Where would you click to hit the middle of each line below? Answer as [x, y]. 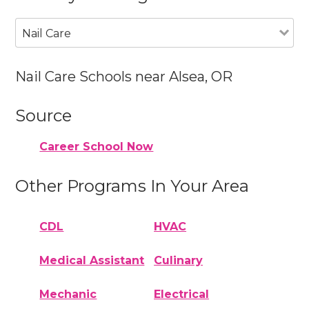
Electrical [182, 295]
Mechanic [68, 295]
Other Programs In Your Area [132, 186]
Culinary [179, 261]
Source [44, 115]
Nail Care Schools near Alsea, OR [124, 76]
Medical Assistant [92, 261]
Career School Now [97, 147]
